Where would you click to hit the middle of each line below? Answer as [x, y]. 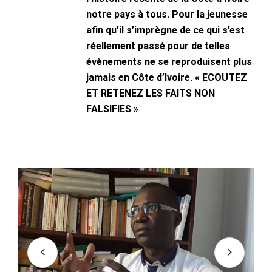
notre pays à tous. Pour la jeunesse [167, 14]
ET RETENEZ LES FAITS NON [151, 93]
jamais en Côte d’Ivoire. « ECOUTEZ [167, 77]
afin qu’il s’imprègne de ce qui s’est [165, 30]
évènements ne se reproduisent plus [169, 61]
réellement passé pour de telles [158, 46]
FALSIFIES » [112, 109]
